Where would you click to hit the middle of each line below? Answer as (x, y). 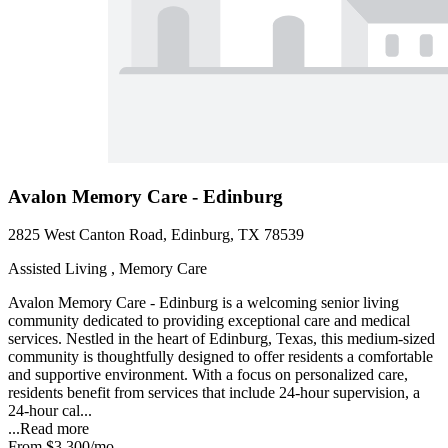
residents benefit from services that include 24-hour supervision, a (214, 393)
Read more (54, 429)
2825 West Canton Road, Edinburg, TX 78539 (156, 235)
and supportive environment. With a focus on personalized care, (208, 375)
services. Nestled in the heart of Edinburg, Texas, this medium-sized (221, 339)
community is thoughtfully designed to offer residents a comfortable (220, 357)
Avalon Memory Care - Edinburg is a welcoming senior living (203, 303)
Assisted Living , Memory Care (107, 269)
